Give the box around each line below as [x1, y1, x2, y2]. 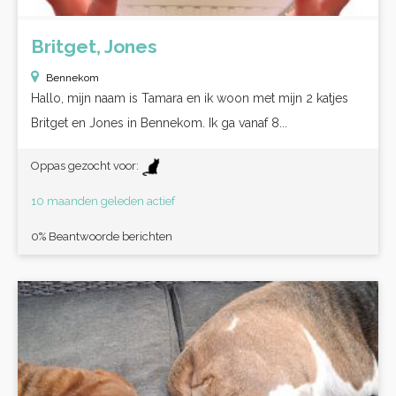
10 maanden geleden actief [31, 194, 175, 208]
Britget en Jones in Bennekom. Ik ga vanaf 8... [31, 116, 287, 130]
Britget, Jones [31, 35, 157, 57]
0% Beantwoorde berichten [31, 230, 172, 243]
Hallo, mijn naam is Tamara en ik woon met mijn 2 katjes [31, 91, 348, 105]
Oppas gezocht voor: [31, 159, 141, 172]
